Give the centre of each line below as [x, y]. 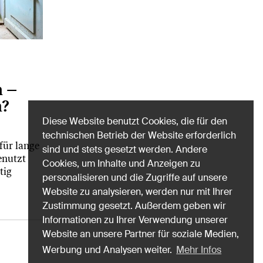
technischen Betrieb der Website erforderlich [139, 135]
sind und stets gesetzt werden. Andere [125, 149]
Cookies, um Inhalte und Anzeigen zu [121, 163]
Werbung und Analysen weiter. [108, 249]
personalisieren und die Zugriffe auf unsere [135, 177]
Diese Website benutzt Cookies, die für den [135, 121]
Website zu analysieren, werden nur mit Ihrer [137, 191]
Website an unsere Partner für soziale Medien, [141, 234]
